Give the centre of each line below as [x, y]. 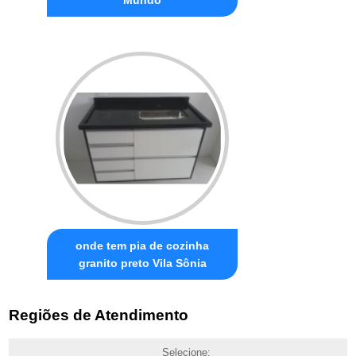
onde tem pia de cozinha [143, 245]
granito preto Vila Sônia [142, 263]
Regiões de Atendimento [99, 315]
